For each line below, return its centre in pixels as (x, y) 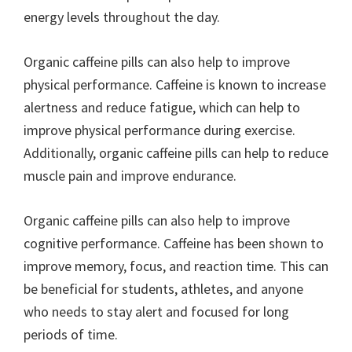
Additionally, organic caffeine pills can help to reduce (176, 153)
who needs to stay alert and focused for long (156, 312)
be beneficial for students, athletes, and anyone (163, 289)
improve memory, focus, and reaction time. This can (176, 266)
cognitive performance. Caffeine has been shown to (174, 243)
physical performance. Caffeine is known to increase (175, 84)
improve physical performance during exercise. (159, 130)
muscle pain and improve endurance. (130, 176)
